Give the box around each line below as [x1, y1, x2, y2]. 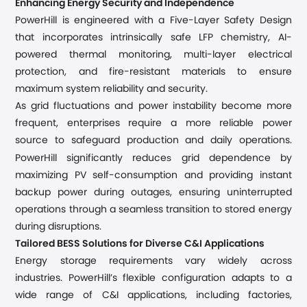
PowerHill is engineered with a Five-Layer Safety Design [15, 16, 292, 25]
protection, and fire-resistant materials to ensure [15, 67, 292, 77]
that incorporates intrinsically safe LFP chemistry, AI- [15, 33, 292, 42]
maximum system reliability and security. [15, 84, 208, 94]
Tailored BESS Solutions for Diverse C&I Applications [15, 239, 265, 249]
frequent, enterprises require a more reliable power [15, 119, 292, 128]
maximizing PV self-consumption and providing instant [15, 171, 292, 180]
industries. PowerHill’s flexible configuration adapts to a [15, 273, 292, 283]
